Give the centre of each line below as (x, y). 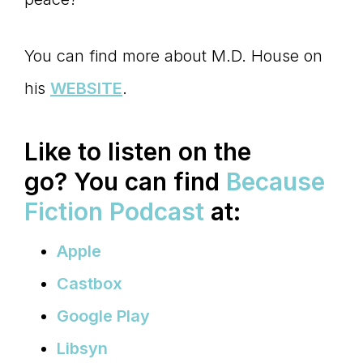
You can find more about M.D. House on (173, 56)
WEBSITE (86, 89)
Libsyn (84, 349)
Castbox (92, 284)
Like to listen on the (138, 152)
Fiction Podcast (114, 212)
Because (275, 182)
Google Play (103, 316)
